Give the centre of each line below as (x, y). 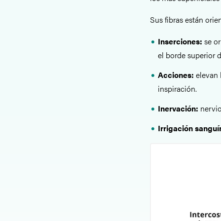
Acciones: (177, 75)
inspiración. (177, 89)
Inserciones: (181, 41)
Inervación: (179, 108)
